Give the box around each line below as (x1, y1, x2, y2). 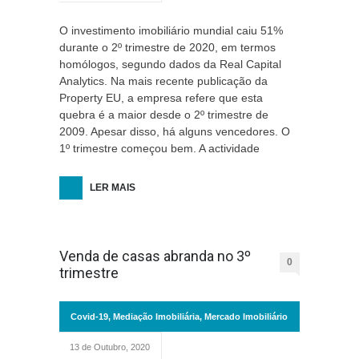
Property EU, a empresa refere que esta (59, 91, 263, 104)
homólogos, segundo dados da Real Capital (59, 58, 281, 71)
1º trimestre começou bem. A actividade (59, 142, 260, 155)
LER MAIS (90, 182, 135, 193)
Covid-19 (71, 312, 108, 321)
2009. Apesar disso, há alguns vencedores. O (59, 125, 290, 138)
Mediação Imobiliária (113, 312, 200, 321)
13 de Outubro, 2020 (70, 342, 150, 352)
